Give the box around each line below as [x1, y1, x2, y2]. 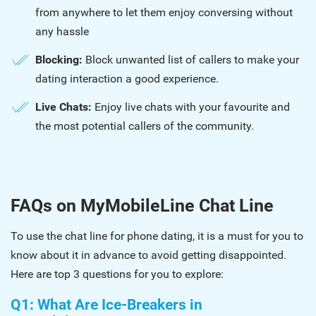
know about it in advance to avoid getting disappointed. [11, 248, 286, 262]
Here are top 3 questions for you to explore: [11, 267, 224, 281]
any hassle [35, 25, 89, 38]
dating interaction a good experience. [35, 72, 219, 85]
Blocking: [35, 53, 83, 66]
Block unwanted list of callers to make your [83, 53, 299, 66]
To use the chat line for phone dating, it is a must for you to [11, 229, 303, 243]
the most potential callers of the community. [35, 119, 254, 133]
